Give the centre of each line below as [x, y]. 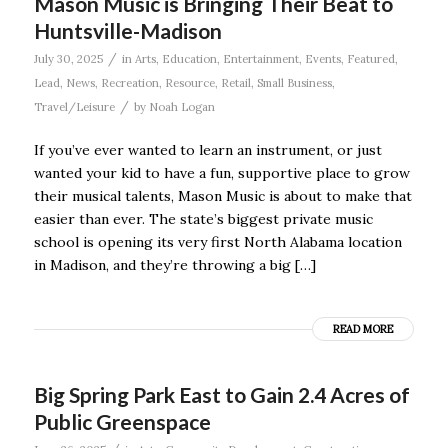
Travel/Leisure [74, 107]
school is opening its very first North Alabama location [217, 242]
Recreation [129, 83]
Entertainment [260, 59]
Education [189, 59]
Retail [235, 83]
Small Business [294, 83]
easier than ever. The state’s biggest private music [203, 219]
